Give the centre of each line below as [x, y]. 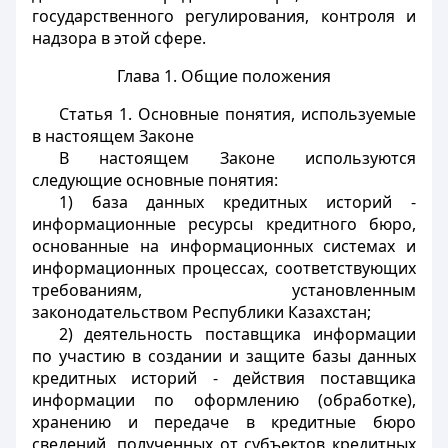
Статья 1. [95, 114]
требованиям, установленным [224, 290]
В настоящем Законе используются [237, 158]
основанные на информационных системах [214, 246]
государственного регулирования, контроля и [224, 16]
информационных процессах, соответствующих [224, 268]
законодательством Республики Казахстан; [201, 312]
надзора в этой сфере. [119, 38]
